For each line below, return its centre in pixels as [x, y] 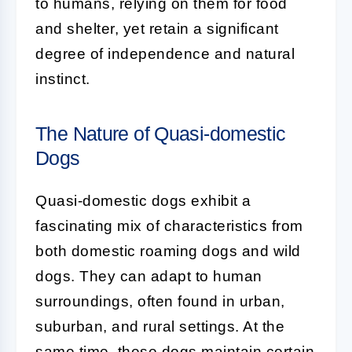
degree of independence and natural [165, 54]
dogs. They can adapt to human [149, 276]
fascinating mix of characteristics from [169, 226]
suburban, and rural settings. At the [160, 326]
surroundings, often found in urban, [160, 301]
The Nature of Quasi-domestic [161, 134]
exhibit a [219, 201]
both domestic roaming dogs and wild [168, 251]
